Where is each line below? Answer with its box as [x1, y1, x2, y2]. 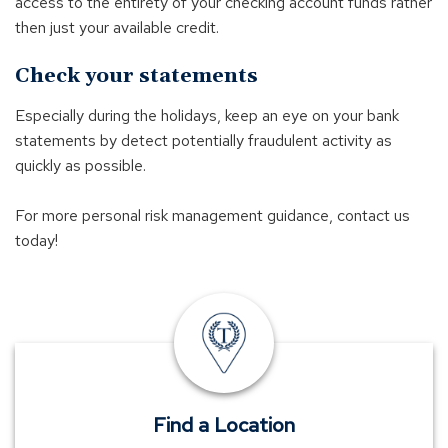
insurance [223, 309, 288, 330]
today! [15, 230, 58, 251]
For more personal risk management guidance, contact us [15, 205, 410, 226]
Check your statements [15, 63, 258, 89]
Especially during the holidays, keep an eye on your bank [15, 105, 399, 126]
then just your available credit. [15, 17, 219, 38]
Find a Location [153, 412, 295, 438]
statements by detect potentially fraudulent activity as [15, 130, 392, 151]
